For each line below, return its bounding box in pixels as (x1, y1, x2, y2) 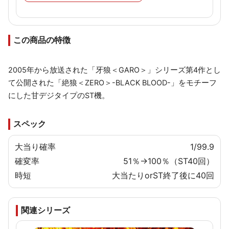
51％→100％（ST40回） (123, 156, 214, 167)
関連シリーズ (21, 205, 70, 216)
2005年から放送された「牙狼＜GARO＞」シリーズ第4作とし (8, 65, 221, 75)
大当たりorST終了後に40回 (112, 170, 214, 181)
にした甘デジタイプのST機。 (8, 90, 109, 100)
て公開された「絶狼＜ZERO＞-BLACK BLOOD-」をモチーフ (8, 78, 217, 87)
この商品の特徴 (13, 35, 71, 45)
